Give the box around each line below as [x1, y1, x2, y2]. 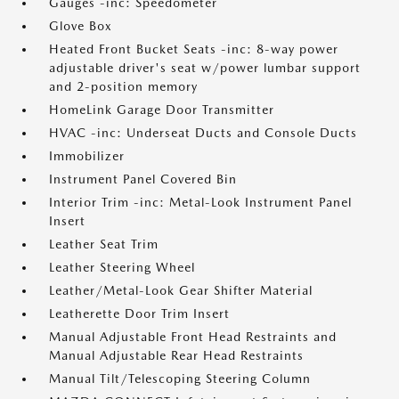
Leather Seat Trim [49, 237, 159, 251]
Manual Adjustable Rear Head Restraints [49, 348, 304, 362]
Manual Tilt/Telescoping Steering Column [49, 371, 311, 386]
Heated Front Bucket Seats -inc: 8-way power [49, 42, 338, 56]
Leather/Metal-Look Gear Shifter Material [49, 283, 313, 297]
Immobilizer [49, 149, 125, 163]
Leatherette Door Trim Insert [49, 306, 230, 321]
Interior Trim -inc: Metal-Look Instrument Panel [49, 195, 352, 209]
